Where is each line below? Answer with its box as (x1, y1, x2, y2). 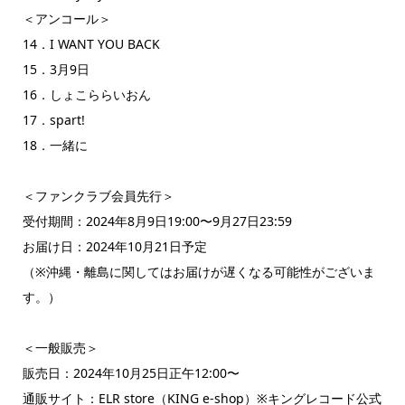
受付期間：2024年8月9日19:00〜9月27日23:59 (22, 212, 292, 230)
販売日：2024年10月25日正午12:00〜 (22, 363, 240, 381)
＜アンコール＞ (22, 9, 111, 27)
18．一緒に (22, 136, 88, 154)
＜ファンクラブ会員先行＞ (22, 186, 174, 204)
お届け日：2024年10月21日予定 (22, 237, 207, 255)
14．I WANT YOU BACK (22, 34, 160, 52)
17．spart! (22, 110, 85, 128)
